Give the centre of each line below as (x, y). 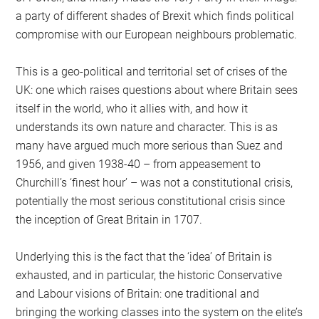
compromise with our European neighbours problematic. (157, 34)
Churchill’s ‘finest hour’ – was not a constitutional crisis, (155, 182)
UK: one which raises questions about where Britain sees (157, 90)
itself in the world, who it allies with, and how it (132, 108)
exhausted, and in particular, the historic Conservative (149, 275)
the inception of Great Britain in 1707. (109, 219)
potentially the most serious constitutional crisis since (151, 201)
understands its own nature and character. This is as (147, 127)
